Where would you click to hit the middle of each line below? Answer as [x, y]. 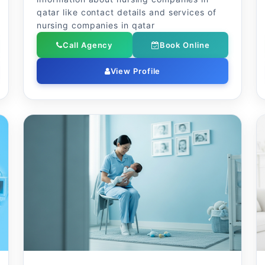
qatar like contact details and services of [126, 12]
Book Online [185, 45]
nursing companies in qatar [96, 25]
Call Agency [88, 45]
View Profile [135, 71]
